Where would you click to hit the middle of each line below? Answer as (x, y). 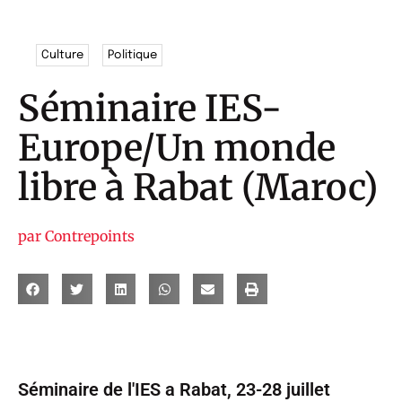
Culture (63, 55)
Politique (133, 55)
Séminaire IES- (150, 109)
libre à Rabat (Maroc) (198, 188)
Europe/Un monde (177, 149)
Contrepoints (88, 236)
